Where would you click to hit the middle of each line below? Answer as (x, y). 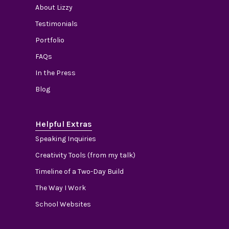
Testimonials (56, 24)
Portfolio (50, 40)
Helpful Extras (64, 124)
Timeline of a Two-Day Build (79, 171)
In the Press (55, 73)
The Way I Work (61, 188)
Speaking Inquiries (66, 139)
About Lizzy (54, 7)
